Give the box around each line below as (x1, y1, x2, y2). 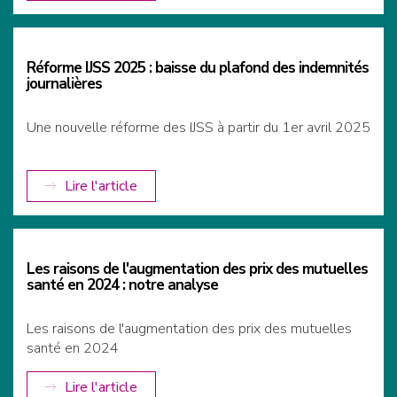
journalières (27, 74, 102, 95)
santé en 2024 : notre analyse (27, 275, 218, 296)
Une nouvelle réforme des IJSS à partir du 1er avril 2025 (27, 118, 370, 138)
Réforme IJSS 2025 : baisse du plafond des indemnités (27, 58, 369, 79)
